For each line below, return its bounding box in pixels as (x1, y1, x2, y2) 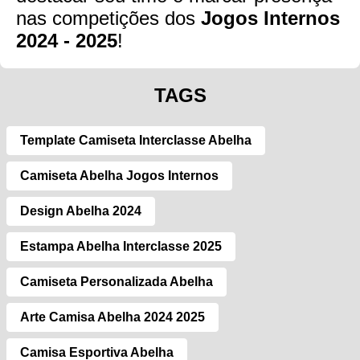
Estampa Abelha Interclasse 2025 (20, 239, 222, 254)
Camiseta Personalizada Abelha (20, 275, 213, 289)
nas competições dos (16, 7, 201, 30)
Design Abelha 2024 (20, 204, 141, 219)
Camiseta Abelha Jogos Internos (20, 169, 219, 183)
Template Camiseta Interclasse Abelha (20, 133, 252, 148)
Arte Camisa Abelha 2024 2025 (20, 310, 205, 325)
